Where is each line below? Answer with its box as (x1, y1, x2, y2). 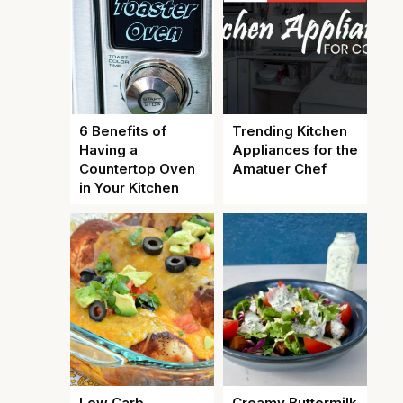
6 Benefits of (79, 122, 166, 139)
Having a (79, 141, 138, 158)
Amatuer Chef (232, 160, 327, 177)
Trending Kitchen (232, 122, 347, 139)
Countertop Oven (79, 160, 195, 177)
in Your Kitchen (79, 179, 179, 196)
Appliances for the (232, 141, 358, 158)
